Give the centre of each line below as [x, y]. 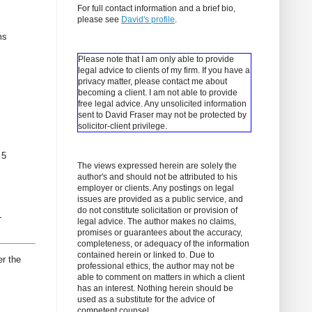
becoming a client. [114, 93]
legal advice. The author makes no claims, [157, 222]
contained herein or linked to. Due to [146, 255]
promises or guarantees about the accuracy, [160, 233]
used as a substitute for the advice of [146, 300]
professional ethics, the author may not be [156, 266]
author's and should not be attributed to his [157, 177]
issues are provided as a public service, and [160, 200]
